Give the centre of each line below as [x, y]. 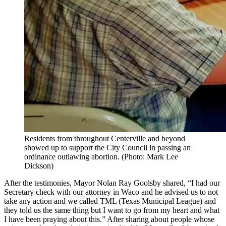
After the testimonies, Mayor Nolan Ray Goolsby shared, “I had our [112, 183]
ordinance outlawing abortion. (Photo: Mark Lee [101, 156]
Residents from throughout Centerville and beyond [105, 138]
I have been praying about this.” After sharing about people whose [109, 219]
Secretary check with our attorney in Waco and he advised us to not [111, 192]
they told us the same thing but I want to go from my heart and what [112, 210]
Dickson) [39, 165]
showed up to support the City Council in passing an [107, 147]
